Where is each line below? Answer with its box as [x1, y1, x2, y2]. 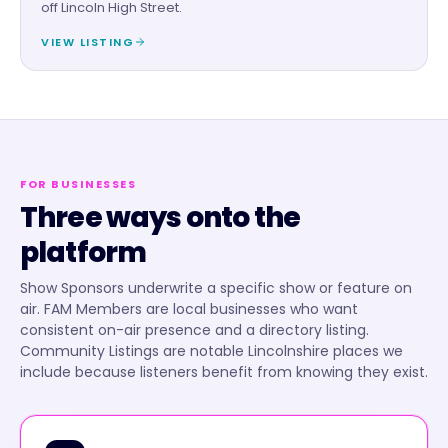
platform [20, 233, 147, 272]
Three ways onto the [20, 198, 301, 237]
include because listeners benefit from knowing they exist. [20, 362, 428, 382]
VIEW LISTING [41, 34, 135, 50]
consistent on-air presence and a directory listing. [20, 320, 369, 340]
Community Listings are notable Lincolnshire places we [20, 341, 403, 361]
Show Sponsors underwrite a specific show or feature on [20, 278, 412, 298]
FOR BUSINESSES [20, 176, 137, 192]
